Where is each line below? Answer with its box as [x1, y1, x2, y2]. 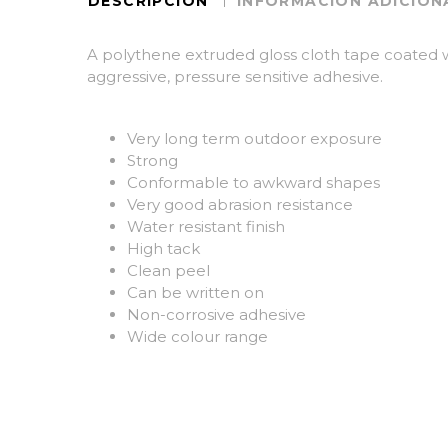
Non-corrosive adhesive [127, 304, 306, 324]
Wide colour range [127, 326, 268, 346]
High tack [127, 238, 200, 258]
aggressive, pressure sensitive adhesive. [87, 66, 383, 86]
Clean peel [127, 260, 210, 280]
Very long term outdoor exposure [127, 128, 382, 148]
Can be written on [127, 282, 264, 302]
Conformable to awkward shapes [127, 172, 380, 192]
